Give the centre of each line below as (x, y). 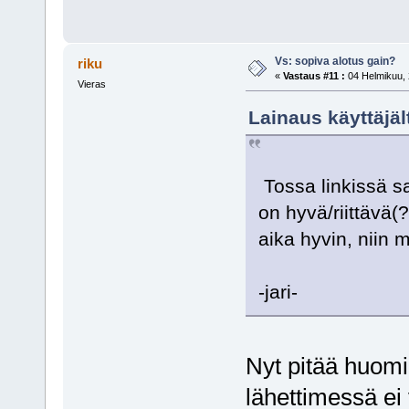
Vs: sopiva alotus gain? (335, 62)
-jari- (278, 291)
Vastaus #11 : (314, 76)
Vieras (91, 84)
